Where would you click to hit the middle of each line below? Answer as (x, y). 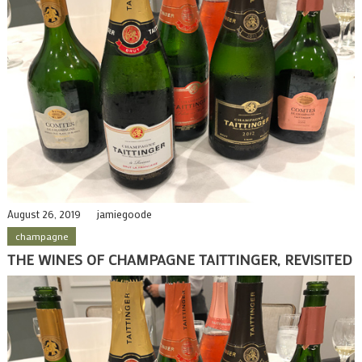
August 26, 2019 (44, 213)
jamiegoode (124, 213)
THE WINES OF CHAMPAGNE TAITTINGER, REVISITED (179, 259)
